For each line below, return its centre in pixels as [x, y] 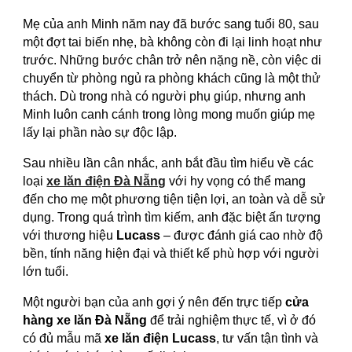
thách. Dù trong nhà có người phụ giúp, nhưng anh [165, 96]
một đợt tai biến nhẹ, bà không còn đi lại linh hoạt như [173, 42]
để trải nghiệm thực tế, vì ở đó [232, 320]
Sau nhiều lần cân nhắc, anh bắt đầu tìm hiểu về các [169, 163]
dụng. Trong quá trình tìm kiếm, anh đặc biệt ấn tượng [172, 217]
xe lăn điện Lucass [161, 338]
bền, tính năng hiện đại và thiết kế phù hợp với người [171, 253]
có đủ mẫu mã [64, 338]
